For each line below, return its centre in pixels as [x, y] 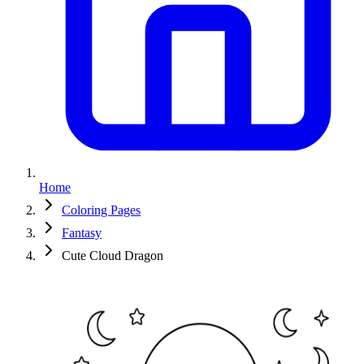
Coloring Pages [101, 210]
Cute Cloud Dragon [113, 256]
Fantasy [82, 233]
